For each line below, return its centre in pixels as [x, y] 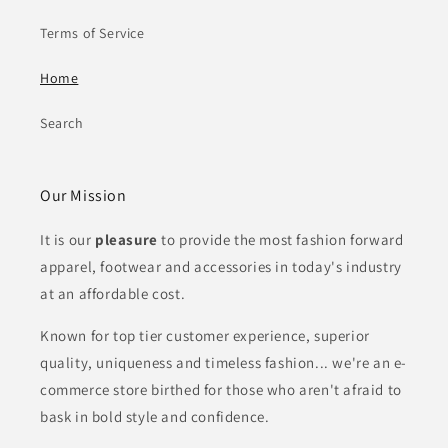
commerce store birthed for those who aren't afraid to [221, 390]
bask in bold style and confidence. [155, 417]
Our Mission [83, 196]
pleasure [126, 240]
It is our [67, 240]
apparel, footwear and [115, 267]
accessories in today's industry [298, 267]
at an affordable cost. [113, 294]
